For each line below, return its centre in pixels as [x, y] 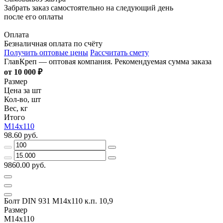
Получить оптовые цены [46, 52]
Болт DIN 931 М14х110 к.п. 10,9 [58, 201]
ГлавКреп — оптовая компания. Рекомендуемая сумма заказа [108, 61]
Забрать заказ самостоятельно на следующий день [89, 7]
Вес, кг [16, 108]
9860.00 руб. [25, 165]
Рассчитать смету [119, 52]
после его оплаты [34, 16]
